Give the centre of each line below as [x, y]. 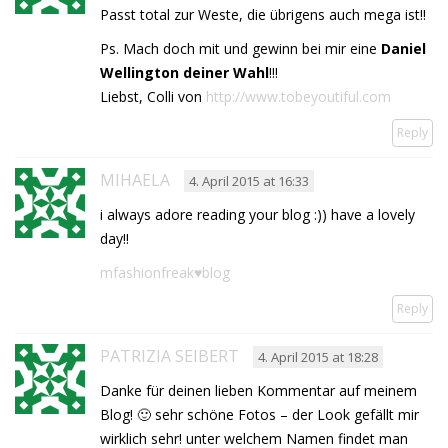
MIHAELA [135, 179]
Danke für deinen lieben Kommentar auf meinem [258, 390]
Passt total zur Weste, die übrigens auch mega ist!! [263, 14]
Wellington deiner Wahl [184, 72]
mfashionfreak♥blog [165, 272]
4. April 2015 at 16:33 [249, 180]
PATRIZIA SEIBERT [169, 355]
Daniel [403, 48]
